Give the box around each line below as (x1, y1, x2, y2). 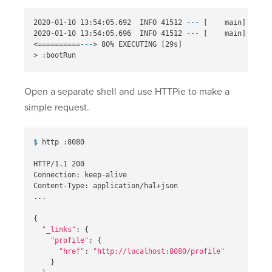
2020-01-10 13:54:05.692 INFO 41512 (33, 18, 186, 27)
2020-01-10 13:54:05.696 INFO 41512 (33, 29, 186, 38)
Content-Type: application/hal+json (33, 182, 178, 191)
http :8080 (42, 138, 84, 147)
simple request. (24, 101, 89, 114)
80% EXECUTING (97, 40, 161, 49)
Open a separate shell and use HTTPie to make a (24, 86, 229, 98)
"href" (59, 247, 84, 256)
